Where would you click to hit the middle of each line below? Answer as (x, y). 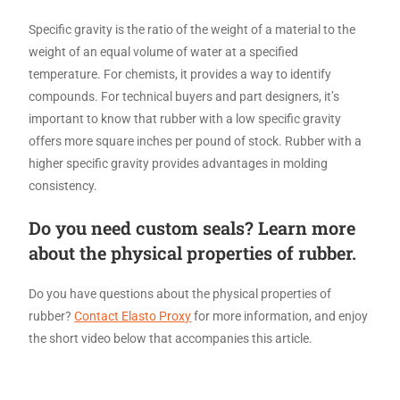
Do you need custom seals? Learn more (192, 227)
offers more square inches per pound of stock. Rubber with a (196, 141)
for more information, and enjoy (280, 316)
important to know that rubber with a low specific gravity (185, 118)
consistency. (63, 185)
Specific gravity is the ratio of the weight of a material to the (192, 29)
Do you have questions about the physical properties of (180, 293)
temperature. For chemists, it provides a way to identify (180, 74)
